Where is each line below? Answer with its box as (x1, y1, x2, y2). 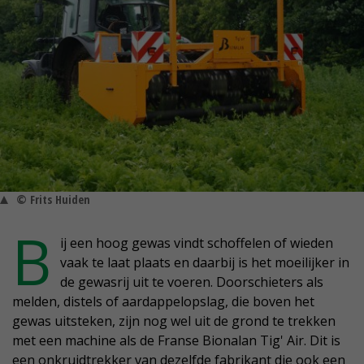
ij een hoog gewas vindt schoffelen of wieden (60, 234, 333, 253)
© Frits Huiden (16, 192, 90, 208)
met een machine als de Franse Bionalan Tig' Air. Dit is (12, 331, 340, 350)
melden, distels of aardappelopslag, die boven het (12, 292, 314, 311)
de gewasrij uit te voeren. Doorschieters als (60, 273, 323, 292)
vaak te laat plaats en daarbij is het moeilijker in (60, 253, 349, 272)
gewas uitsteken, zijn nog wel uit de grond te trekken (12, 312, 336, 331)
